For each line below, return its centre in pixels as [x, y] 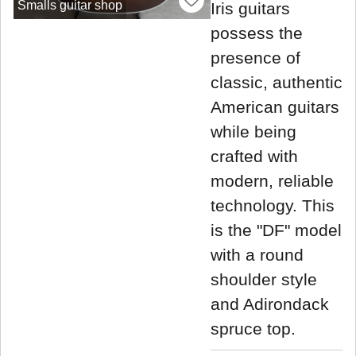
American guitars [275, 107]
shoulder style [264, 280]
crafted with [254, 157]
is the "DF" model [276, 230]
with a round [257, 255]
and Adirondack [270, 304]
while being [253, 132]
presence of [255, 58]
